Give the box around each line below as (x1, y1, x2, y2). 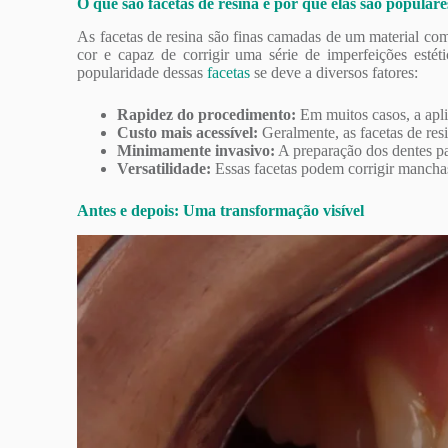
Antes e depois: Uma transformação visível (77, 201, 365, 219)
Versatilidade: (117, 159, 212, 177)
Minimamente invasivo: (117, 141, 276, 159)
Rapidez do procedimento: (117, 105, 297, 123)
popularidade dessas (77, 63, 208, 81)
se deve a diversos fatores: (250, 63, 419, 81)
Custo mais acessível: (117, 123, 259, 141)
